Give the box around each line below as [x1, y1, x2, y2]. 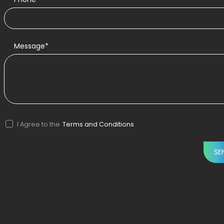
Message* [14, 40, 49, 51]
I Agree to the [16, 119, 60, 128]
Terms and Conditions [62, 119, 134, 128]
